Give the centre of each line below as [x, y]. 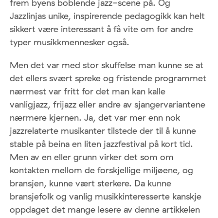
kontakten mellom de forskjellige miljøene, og [101, 170]
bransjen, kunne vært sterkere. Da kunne [91, 183]
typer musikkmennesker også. [70, 42]
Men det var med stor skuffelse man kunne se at [107, 65]
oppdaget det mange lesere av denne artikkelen [105, 210]
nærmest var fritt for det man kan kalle [88, 91]
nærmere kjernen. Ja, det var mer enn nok [95, 118]
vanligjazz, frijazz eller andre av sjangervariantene [108, 105]
